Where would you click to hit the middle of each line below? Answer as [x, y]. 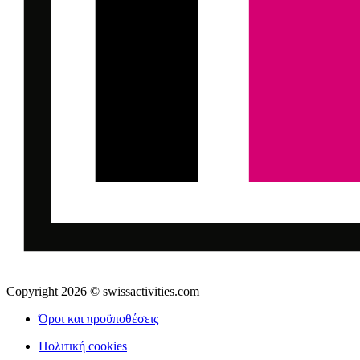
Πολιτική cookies [83, 346]
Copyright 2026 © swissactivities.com [103, 291]
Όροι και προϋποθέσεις [98, 318]
